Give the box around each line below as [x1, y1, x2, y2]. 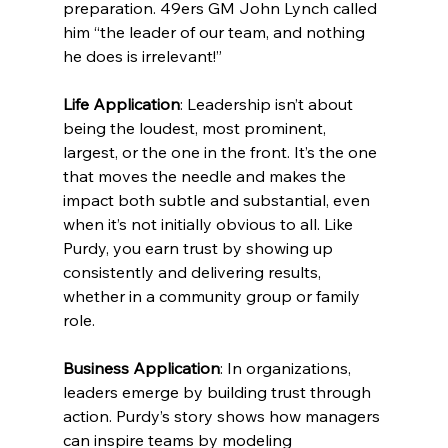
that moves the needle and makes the [62, 166, 350, 187]
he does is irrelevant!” [62, 46, 222, 67]
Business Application [62, 358, 220, 379]
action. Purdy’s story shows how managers [62, 406, 384, 427]
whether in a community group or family [62, 286, 364, 307]
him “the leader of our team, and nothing [62, 22, 369, 43]
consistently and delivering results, [62, 262, 325, 283]
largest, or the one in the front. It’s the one [62, 142, 381, 163]
